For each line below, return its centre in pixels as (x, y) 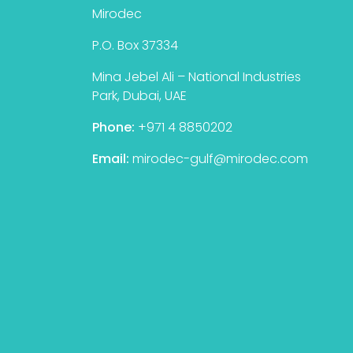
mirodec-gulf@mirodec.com (220, 158)
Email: (111, 158)
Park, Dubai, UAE (139, 95)
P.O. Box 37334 (135, 45)
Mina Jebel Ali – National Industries (197, 76)
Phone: (113, 127)
